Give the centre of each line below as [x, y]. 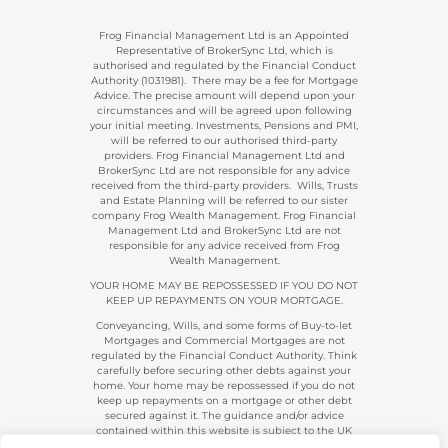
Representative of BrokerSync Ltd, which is [224, 51]
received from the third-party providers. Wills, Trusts [224, 186]
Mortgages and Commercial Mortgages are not [224, 341]
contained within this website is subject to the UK [224, 431]
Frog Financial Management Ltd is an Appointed [224, 36]
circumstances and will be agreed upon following [224, 111]
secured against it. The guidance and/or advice [224, 416]
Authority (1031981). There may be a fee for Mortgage [224, 81]
